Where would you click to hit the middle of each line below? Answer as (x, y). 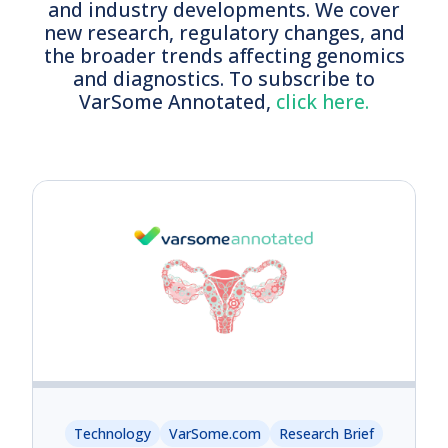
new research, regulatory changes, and (224, 32)
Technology (112, 433)
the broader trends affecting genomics (224, 55)
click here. (322, 101)
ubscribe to (321, 78)
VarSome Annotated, (177, 101)
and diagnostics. (151, 78)
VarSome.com (215, 433)
